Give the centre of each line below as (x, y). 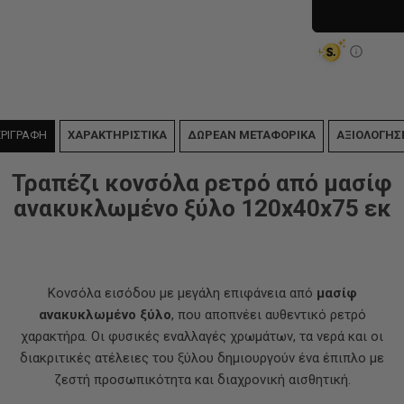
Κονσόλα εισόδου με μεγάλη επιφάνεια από (182, 293)
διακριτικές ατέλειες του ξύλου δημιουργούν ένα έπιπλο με (202, 358)
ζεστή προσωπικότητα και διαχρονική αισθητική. (202, 380)
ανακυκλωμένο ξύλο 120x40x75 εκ (202, 208)
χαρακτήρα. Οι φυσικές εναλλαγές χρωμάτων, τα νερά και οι (202, 336)
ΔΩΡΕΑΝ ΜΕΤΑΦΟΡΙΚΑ (251, 135)
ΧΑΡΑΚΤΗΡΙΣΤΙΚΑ (117, 135)
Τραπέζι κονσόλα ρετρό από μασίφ (202, 183)
